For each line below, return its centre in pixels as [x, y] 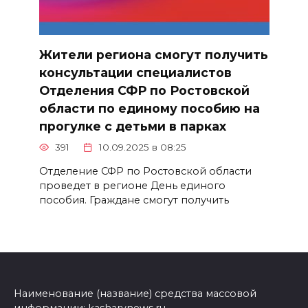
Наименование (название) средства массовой [135, 293]
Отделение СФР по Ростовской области [145, 171]
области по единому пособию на [149, 108]
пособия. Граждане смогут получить [134, 200]
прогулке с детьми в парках [132, 126]
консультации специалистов [135, 72]
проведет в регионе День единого [132, 185]
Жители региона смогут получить [153, 54]
